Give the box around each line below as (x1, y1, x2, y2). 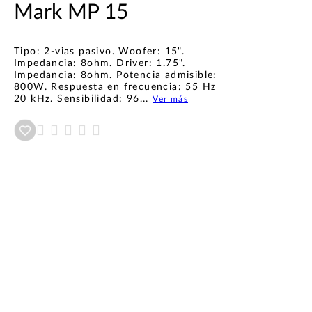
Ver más (153, 95, 189, 103)
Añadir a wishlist (36, 125, 107, 136)
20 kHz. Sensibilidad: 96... (14, 94, 153, 104)
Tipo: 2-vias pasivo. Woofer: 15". (14, 47, 185, 56)
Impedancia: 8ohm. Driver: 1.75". (14, 58, 186, 68)
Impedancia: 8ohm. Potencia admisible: (14, 70, 217, 80)
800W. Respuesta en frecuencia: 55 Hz (14, 82, 217, 92)
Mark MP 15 (14, 2, 128, 23)
